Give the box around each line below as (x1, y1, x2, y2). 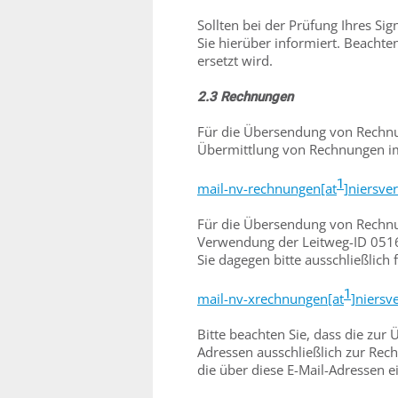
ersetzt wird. (197, 52, 273, 69)
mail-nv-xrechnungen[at (197, 290, 344, 307)
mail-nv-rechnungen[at (197, 179, 337, 197)
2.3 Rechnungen (197, 89, 293, 105)
